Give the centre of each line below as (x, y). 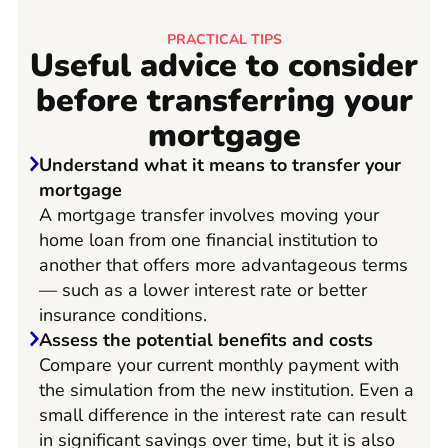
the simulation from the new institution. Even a (226, 390)
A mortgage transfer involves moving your (209, 215)
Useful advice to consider (224, 66)
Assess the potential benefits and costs (206, 340)
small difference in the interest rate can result (222, 415)
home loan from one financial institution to (208, 240)
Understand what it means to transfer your (220, 165)
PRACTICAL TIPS (224, 40)
